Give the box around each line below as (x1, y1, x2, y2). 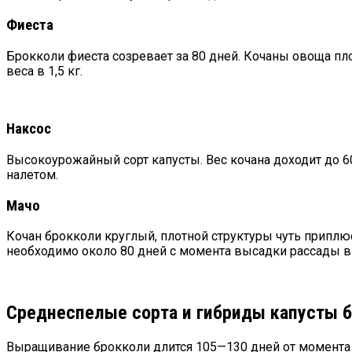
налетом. (6, 167, 58, 182)
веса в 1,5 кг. (6, 63, 82, 79)
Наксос (6, 120, 51, 138)
